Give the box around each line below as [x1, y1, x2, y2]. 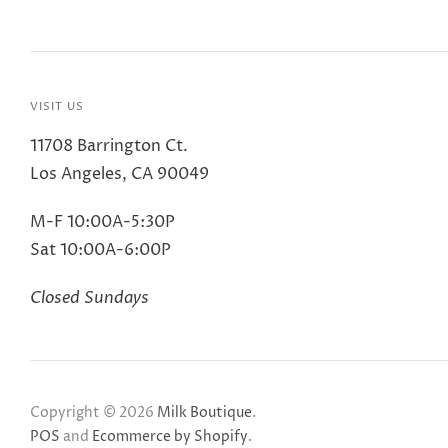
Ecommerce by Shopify [92, 426, 248, 446]
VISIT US [30, 98, 84, 114]
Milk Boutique [157, 402, 252, 422]
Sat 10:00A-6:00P [30, 238, 171, 261]
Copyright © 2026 [30, 402, 157, 422]
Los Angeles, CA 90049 [30, 162, 209, 185]
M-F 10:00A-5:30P [30, 210, 175, 233]
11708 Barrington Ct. [30, 134, 188, 157]
